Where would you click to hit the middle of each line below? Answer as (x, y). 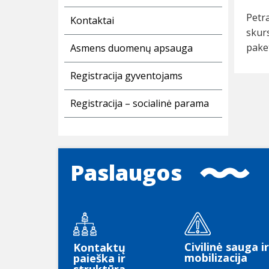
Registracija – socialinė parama (140, 104)
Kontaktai (92, 21)
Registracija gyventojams (126, 76)
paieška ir (99, 258)
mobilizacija (216, 258)
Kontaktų (99, 248)
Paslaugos (126, 173)
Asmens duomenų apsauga (131, 48)
